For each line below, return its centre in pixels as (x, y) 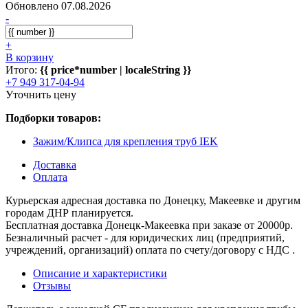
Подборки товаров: (53, 118)
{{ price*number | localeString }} (115, 69)
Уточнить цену (41, 94)
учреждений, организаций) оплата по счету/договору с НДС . (150, 250)
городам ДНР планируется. (69, 212)
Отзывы (52, 285)
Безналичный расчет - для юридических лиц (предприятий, (145, 237)
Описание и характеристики (100, 273)
